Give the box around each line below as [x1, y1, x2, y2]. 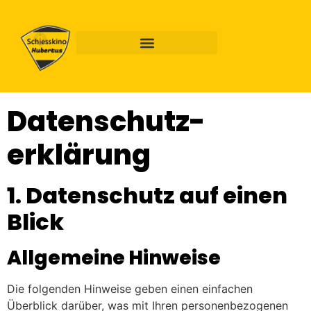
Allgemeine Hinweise [7, 244, 221, 272]
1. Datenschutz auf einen [7, 180, 287, 212]
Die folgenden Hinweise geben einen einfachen [7, 282, 253, 296]
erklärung [7, 135, 151, 175]
